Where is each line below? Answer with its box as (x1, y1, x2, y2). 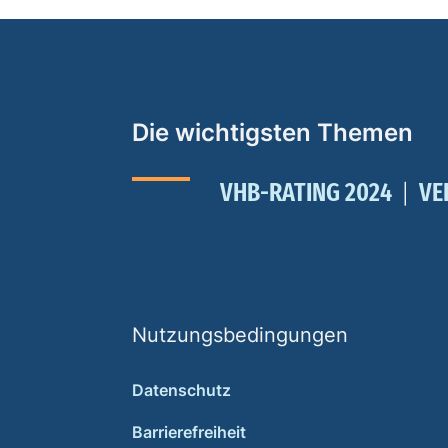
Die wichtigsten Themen (132, 118, 413, 147)
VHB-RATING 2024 (219, 177, 392, 208)
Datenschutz (132, 380, 231, 400)
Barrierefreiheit (132, 422, 246, 442)
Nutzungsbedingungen (132, 323, 348, 347)
